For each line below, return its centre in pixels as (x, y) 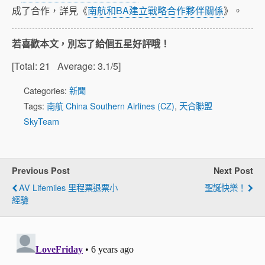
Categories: (46, 90)
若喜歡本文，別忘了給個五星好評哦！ (91, 43)
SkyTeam (41, 121)
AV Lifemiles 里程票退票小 (68, 187)
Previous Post (41, 170)
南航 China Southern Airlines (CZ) (111, 106)
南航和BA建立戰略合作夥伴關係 (156, 10)
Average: (74, 66)
